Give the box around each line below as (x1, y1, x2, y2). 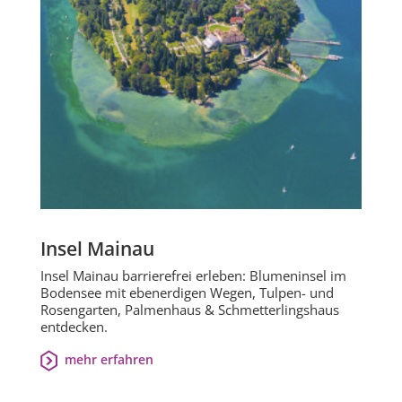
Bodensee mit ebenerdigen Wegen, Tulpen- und (40, 284, 334, 302)
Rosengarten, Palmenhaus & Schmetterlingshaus (40, 301, 339, 319)
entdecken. (40, 318, 108, 336)
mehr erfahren (64, 351, 153, 369)
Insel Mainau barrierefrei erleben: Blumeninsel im (40, 267, 346, 285)
